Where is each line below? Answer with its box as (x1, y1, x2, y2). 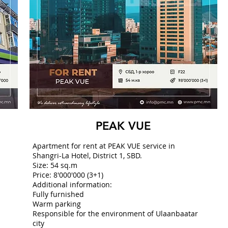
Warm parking (32, 199, 81, 209)
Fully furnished (32, 189, 84, 199)
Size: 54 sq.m (32, 160, 77, 170)
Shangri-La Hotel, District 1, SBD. (32, 151, 142, 160)
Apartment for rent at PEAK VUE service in (32, 141, 175, 151)
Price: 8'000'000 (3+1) (32, 170, 103, 180)
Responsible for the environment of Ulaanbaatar (32, 209, 198, 218)
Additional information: (32, 180, 112, 189)
